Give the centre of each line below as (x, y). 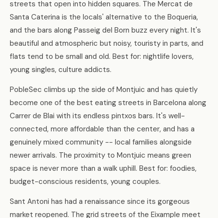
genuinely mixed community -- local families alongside (101, 142)
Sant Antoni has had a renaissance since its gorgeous (100, 201)
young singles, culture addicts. (61, 70)
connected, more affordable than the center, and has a (102, 129)
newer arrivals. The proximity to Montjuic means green (100, 155)
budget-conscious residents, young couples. (85, 182)
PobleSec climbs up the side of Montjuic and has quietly (104, 90)
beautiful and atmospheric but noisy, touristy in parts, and (107, 43)
